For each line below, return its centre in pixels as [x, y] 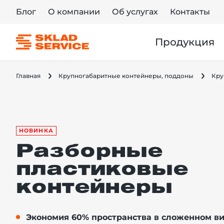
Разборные [89, 152]
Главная [28, 76]
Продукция [184, 42]
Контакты [190, 12]
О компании [74, 12]
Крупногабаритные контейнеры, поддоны [126, 76]
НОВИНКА [36, 131]
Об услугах [135, 12]
